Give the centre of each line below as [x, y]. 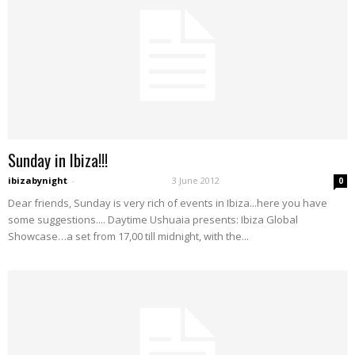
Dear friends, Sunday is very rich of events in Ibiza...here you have [168, 203]
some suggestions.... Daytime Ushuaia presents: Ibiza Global [153, 220]
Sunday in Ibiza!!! [58, 160]
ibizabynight [38, 181]
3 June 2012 [196, 181]
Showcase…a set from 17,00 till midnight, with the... [128, 237]
